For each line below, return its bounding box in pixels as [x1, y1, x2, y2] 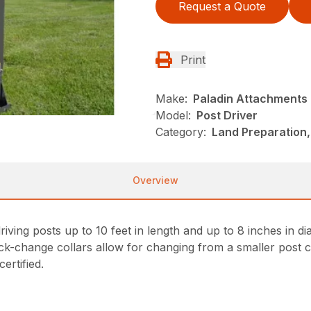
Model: [155, 108, 191, 122]
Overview [133, 174, 178, 186]
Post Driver [196, 108, 258, 122]
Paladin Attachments [193, 92, 308, 106]
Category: [155, 125, 206, 139]
